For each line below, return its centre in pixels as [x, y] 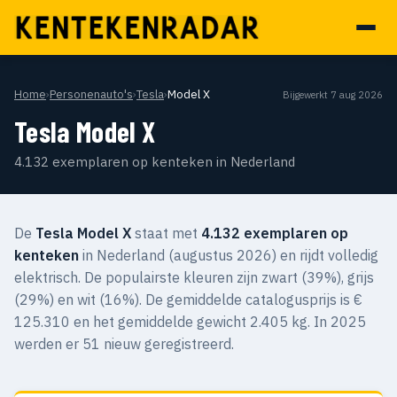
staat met [166, 233]
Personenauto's [91, 94]
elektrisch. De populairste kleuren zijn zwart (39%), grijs [194, 277]
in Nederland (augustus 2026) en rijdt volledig [229, 255]
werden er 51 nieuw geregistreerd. [124, 344]
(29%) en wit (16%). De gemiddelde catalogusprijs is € [188, 300]
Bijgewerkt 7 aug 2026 [333, 94]
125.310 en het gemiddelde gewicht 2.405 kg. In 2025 [190, 322]
